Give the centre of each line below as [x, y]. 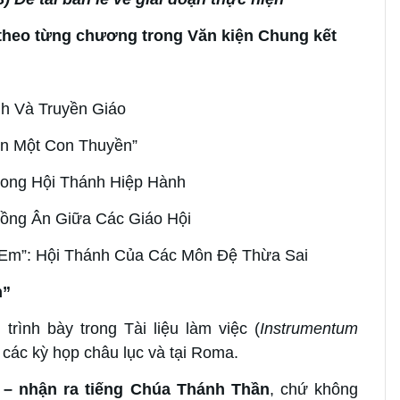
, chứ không [314, 389]
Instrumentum [309, 328]
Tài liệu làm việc [186, 328]
